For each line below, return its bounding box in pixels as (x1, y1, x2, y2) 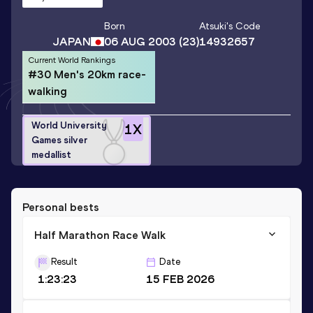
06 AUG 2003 (104, 35, 176, 49)
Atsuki (199, 20, 226, 33)
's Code (226, 20, 260, 33)
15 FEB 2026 (145, 272, 214, 286)
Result (51, 255, 78, 268)
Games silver (31, 134, 87, 147)
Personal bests (22, 200, 99, 214)
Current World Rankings (28, 54, 115, 65)
